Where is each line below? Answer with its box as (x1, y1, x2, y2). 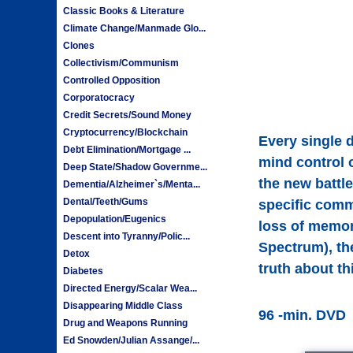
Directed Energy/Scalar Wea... (63, 282, 198, 294)
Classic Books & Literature (63, 5, 185, 17)
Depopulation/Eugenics (63, 213, 167, 225)
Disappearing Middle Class (63, 299, 184, 311)
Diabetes (63, 265, 104, 277)
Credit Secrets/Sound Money (63, 109, 192, 121)
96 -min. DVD (258, 307, 346, 323)
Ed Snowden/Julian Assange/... (63, 334, 200, 346)
